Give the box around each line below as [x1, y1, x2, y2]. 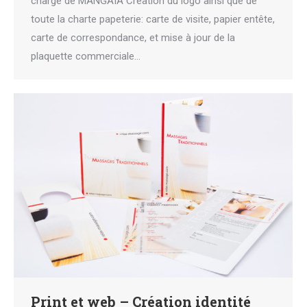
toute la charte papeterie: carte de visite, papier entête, [31, 13, 275, 25]
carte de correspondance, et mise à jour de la [31, 32, 235, 44]
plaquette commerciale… [31, 50, 140, 62]
